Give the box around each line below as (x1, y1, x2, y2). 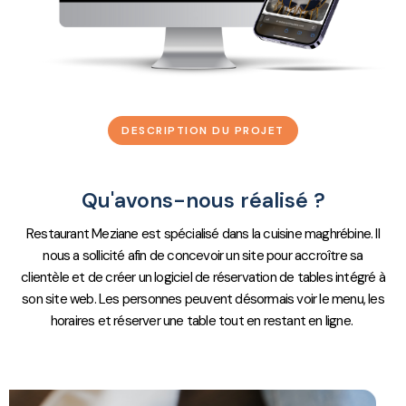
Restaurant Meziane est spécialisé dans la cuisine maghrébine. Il (26, 225, 380, 244)
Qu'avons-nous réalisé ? (81, 187, 325, 215)
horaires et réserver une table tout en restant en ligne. (50, 312, 356, 331)
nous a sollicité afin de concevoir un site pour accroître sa (43, 246, 363, 266)
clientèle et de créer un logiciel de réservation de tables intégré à (21, 268, 385, 287)
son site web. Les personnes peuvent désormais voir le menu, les (22, 290, 384, 309)
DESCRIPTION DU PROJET (121, 123, 285, 139)
